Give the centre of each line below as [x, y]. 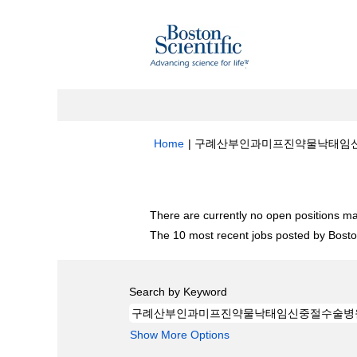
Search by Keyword [178, 292]
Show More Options [180, 335]
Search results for [197, 182]
